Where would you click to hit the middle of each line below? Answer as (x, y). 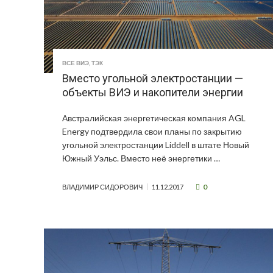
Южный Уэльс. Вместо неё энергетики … (141, 158)
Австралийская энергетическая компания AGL (154, 118)
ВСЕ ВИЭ (76, 63)
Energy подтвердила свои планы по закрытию (152, 132)
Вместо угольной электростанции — (153, 79)
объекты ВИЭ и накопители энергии (153, 93)
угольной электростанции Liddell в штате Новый (156, 145)
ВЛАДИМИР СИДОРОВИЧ (102, 187)
